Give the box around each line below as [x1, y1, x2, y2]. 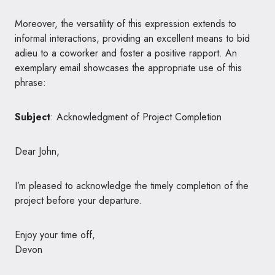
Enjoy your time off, [15, 227, 95, 242]
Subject [15, 109, 50, 124]
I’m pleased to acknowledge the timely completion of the [15, 178, 249, 193]
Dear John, [15, 144, 60, 158]
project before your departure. [15, 193, 142, 207]
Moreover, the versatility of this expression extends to [15, 16, 236, 31]
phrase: [15, 75, 46, 90]
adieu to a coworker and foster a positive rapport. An [15, 45, 237, 60]
